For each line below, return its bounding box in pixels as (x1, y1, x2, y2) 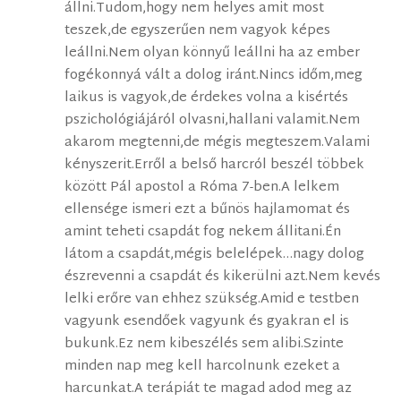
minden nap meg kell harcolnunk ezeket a (64, 354, 341, 380)
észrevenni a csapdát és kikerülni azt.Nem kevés (64, 265, 381, 290)
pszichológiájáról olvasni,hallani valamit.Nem (64, 108, 361, 133)
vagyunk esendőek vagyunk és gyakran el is (64, 310, 350, 335)
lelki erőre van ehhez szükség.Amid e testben (64, 287, 360, 312)
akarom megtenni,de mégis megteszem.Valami (64, 131, 371, 156)
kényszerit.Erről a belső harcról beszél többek (64, 153, 365, 178)
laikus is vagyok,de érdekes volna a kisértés (64, 86, 349, 111)
